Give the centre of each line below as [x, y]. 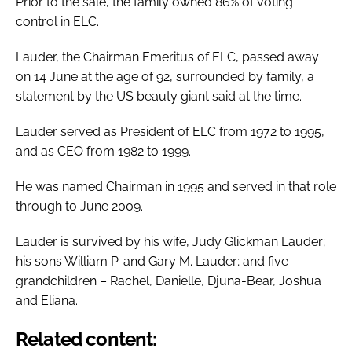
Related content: [86, 339]
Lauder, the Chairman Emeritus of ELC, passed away [167, 57]
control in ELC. [57, 21]
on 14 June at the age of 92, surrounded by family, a [165, 76]
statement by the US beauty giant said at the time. [160, 96]
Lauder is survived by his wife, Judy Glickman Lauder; [170, 241]
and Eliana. [48, 300]
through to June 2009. [81, 206]
